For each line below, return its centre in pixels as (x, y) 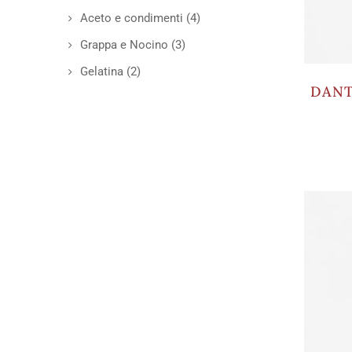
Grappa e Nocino (124, 45)
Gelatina (102, 71)
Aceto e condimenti (132, 18)
